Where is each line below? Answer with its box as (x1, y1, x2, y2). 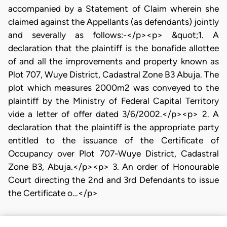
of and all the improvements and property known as (8, 56, 219, 67)
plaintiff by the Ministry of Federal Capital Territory (8, 96, 219, 106)
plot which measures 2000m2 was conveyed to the (8, 83, 219, 93)
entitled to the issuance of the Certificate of (8, 135, 219, 146)
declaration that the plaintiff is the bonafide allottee (8, 43, 219, 54)
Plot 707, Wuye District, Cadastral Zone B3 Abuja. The (8, 69, 219, 80)
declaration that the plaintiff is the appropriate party (8, 122, 219, 133)
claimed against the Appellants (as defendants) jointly (8, 17, 219, 27)
